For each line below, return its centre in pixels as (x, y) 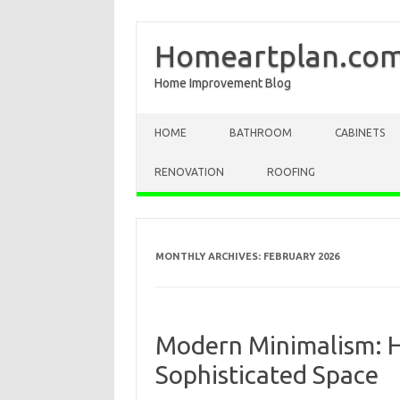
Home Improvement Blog (223, 83)
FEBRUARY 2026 (301, 256)
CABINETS (360, 133)
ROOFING (291, 172)
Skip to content (179, 120)
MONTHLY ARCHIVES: (209, 256)
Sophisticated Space (267, 375)
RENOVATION (189, 172)
